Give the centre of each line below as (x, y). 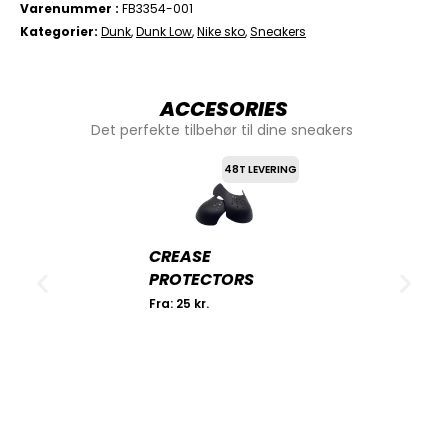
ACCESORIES (224, 108)
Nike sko (221, 31)
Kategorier (57, 31)
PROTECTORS (201, 279)
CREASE (180, 256)
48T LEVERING (260, 169)
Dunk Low (164, 31)
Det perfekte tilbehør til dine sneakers (224, 129)
